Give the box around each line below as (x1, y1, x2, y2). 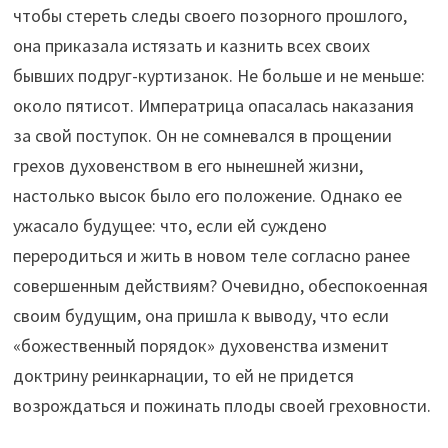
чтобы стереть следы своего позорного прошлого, (13, 3, 408, 27)
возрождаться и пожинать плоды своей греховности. (13, 393, 432, 417)
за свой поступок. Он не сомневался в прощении (13, 123, 393, 147)
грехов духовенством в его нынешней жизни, (13, 153, 364, 177)
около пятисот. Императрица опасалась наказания (13, 93, 415, 117)
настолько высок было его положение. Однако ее (13, 183, 403, 207)
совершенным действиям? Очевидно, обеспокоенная (13, 273, 429, 297)
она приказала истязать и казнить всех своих (13, 33, 371, 57)
